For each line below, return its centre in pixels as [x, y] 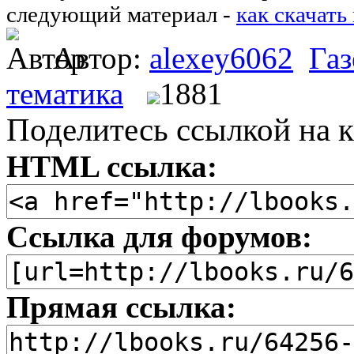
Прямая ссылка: [121, 307]
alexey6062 [221, 58]
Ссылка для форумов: [159, 236]
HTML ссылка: [112, 166]
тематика [65, 93]
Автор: [101, 58]
